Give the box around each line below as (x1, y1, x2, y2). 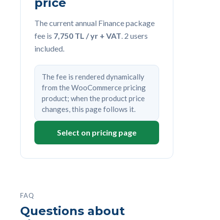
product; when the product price (42, 93, 145, 103)
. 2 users (121, 30, 148, 40)
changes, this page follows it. (42, 104, 136, 113)
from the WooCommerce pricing (42, 82, 146, 92)
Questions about (20, 203, 125, 218)
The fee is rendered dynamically (42, 72, 144, 81)
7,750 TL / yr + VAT (54, 30, 121, 40)
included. (34, 43, 64, 53)
